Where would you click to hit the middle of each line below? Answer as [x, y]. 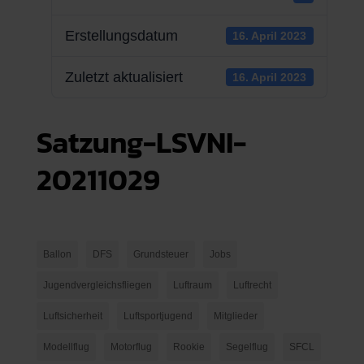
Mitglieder [235, 316]
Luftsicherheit [72, 316]
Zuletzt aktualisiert [123, 77]
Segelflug [247, 347]
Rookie [188, 347]
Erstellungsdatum [121, 36]
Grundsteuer [160, 254]
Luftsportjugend [158, 316]
